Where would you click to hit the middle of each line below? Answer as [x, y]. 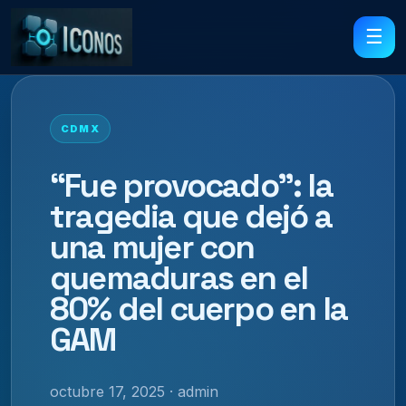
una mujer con [152, 247]
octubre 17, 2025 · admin [134, 391]
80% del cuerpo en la [199, 309]
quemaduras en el [179, 278]
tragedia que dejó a [191, 216]
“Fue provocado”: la [191, 185]
